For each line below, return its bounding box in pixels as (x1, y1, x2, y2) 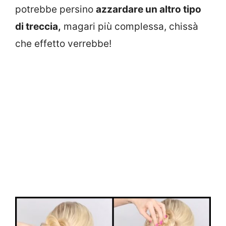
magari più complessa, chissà (61, 20, 198, 32)
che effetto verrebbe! (15, 37, 111, 49)
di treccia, (15, 20, 61, 32)
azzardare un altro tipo (96, 3, 201, 15)
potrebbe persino (15, 3, 96, 15)
